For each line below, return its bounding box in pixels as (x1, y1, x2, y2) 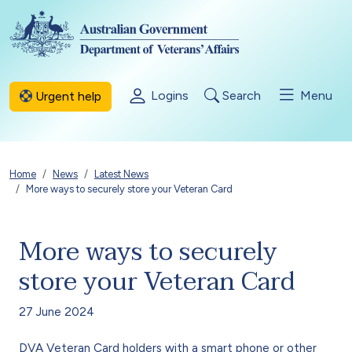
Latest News (94, 168, 148, 180)
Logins (148, 87, 189, 103)
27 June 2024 (19, 304, 94, 319)
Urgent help (32, 88, 101, 104)
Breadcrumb (9, 159, 137, 198)
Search (219, 87, 261, 103)
